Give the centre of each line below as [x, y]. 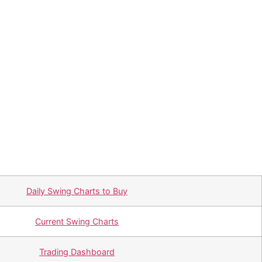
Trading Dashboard [77, 252]
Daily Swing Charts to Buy [77, 191]
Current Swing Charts [77, 221]
